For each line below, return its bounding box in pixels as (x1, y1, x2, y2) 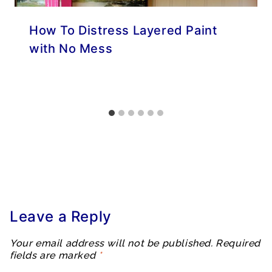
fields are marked (10, 249, 98, 261)
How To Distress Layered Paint (29, 22, 217, 38)
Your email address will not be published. (10, 237, 213, 249)
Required (216, 237, 261, 249)
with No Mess (29, 41, 113, 56)
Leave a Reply (10, 207, 112, 225)
